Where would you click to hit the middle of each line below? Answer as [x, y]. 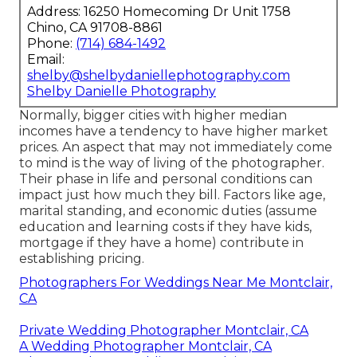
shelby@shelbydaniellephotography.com [159, 76]
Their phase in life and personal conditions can [166, 179]
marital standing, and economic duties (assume [168, 211]
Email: [46, 60]
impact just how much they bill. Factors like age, [172, 195]
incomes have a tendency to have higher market [174, 131]
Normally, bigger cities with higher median [153, 116]
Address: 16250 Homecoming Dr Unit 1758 [159, 12]
